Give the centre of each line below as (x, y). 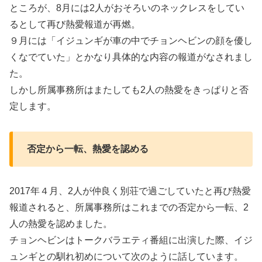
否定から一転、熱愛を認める (88, 149)
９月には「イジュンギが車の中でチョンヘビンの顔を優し (131, 40)
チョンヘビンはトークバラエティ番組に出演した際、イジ (131, 240)
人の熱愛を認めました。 (61, 224)
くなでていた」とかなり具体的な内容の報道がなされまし (131, 57)
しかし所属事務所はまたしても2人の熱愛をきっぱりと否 (129, 89)
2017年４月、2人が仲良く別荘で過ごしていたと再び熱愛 (130, 191)
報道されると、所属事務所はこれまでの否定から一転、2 (129, 208)
